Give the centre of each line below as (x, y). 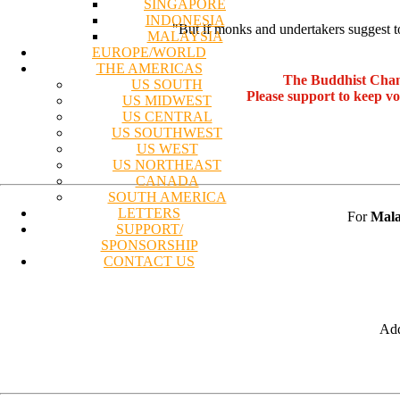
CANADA (167, 180)
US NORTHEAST (167, 164)
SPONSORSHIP (149, 245)
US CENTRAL (167, 116)
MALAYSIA (185, 36)
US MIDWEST (167, 100)
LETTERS (149, 212)
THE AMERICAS (149, 68)
